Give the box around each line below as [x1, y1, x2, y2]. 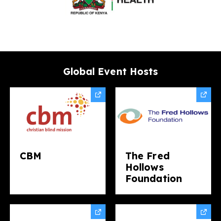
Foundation [125, 173, 182, 185]
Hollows [125, 161, 164, 174]
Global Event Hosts [63, 65, 158, 77]
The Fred [125, 150, 170, 162]
